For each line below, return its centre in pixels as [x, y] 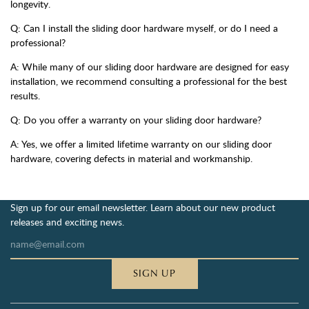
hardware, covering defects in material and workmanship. [131, 159]
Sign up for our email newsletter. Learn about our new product [143, 208]
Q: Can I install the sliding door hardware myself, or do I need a [144, 28]
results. [25, 96]
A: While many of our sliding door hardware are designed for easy [150, 67]
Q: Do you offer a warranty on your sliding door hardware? [136, 120]
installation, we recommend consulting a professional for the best [149, 81]
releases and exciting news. [67, 222]
